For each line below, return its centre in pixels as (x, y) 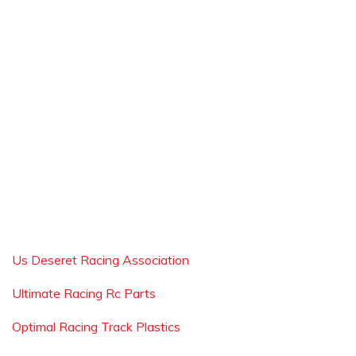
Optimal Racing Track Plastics (96, 327)
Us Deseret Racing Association (101, 260)
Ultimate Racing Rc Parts (84, 293)
